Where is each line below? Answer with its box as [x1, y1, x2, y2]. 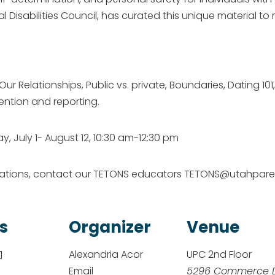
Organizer [69, 216, 151, 238]
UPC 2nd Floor [187, 247, 252, 261]
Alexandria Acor [69, 247, 143, 261]
